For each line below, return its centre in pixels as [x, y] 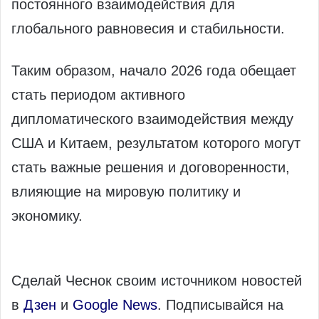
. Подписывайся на [220, 305]
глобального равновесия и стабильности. [148, 29]
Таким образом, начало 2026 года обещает [154, 71]
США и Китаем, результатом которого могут [156, 143]
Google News [115, 305]
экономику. [47, 216]
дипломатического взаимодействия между [152, 119]
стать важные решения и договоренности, [151, 168]
